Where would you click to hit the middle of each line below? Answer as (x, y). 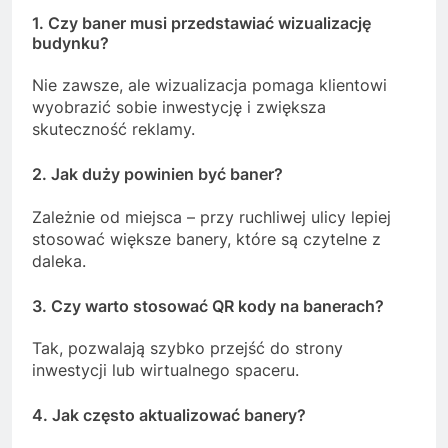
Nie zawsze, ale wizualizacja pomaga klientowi (209, 85)
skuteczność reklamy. (113, 129)
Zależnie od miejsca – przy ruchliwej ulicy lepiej (211, 216)
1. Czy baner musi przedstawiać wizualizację (201, 23)
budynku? (70, 43)
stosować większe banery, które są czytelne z (206, 238)
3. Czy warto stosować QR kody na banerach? (208, 305)
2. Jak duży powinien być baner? (157, 174)
